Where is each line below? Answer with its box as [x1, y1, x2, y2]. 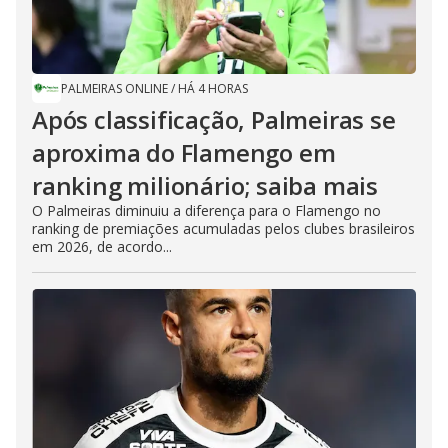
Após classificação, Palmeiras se [32, 102, 396, 136]
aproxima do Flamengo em [32, 135, 336, 169]
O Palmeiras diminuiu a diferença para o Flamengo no [32, 200, 381, 220]
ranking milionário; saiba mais [32, 168, 378, 202]
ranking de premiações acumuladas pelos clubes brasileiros [32, 218, 415, 238]
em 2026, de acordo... [32, 236, 172, 256]
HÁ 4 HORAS [178, 79, 248, 97]
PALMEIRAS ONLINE [61, 79, 168, 97]
